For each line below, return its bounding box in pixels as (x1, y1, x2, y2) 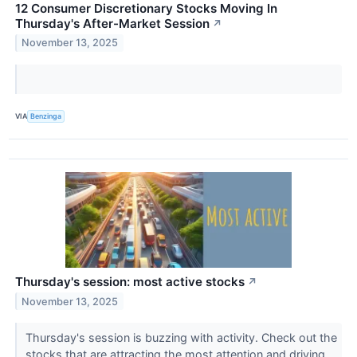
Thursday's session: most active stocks (15, 273, 245, 289)
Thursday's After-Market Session (15, 15, 210, 31)
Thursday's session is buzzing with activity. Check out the (25, 330, 337, 344)
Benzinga (30, 112, 62, 121)
